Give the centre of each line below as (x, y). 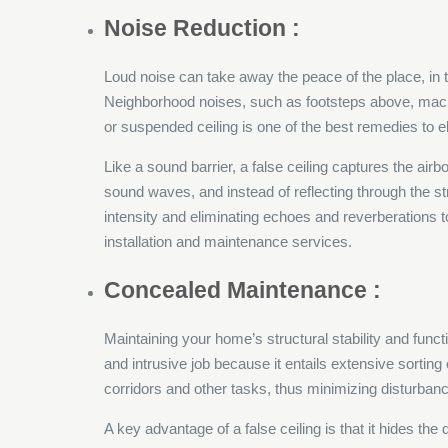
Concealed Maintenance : (243, 290)
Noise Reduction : (202, 28)
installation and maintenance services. (228, 241)
